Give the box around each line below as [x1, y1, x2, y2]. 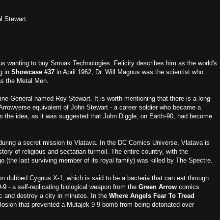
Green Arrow [138, 183, 177, 191]
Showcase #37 [9, 68, 56, 76]
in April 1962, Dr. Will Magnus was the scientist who [56, 68, 203, 76]
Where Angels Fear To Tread [109, 192, 194, 199]
